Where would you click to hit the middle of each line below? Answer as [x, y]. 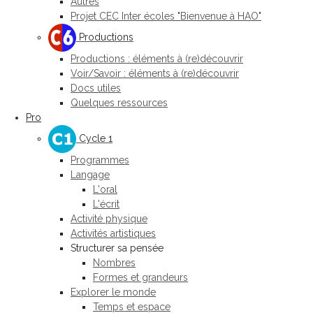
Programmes [100, 160]
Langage [90, 175]
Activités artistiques [113, 233]
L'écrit [106, 204]
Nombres [114, 263]
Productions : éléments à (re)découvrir [157, 59]
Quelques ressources [119, 103]
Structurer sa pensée [117, 248]
